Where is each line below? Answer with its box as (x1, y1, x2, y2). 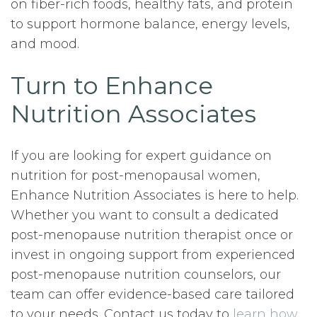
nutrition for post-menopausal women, (11, 168, 260, 183)
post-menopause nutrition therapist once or (11, 227, 293, 243)
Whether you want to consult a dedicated (11, 207, 279, 223)
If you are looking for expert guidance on (11, 148, 272, 163)
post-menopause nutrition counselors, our (11, 267, 281, 282)
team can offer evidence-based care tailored (11, 287, 294, 302)
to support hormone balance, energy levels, (11, 16, 290, 32)
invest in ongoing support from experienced (11, 247, 295, 263)
